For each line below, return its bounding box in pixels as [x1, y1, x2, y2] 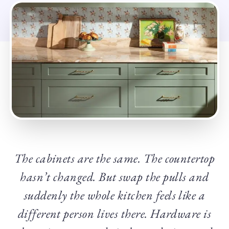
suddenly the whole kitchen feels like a [24, 187, 205, 203]
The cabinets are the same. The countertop [14, 150, 215, 167]
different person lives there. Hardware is [17, 205, 212, 222]
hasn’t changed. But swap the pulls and [20, 169, 209, 185]
